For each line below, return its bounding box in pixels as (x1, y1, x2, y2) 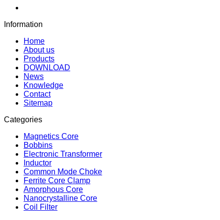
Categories (4, 115, 42, 124)
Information (4, 20, 43, 28)
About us (24, 45, 55, 54)
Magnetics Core (24, 132, 79, 140)
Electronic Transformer (24, 149, 102, 158)
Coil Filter (24, 202, 57, 211)
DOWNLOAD (24, 63, 70, 72)
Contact (24, 89, 51, 98)
